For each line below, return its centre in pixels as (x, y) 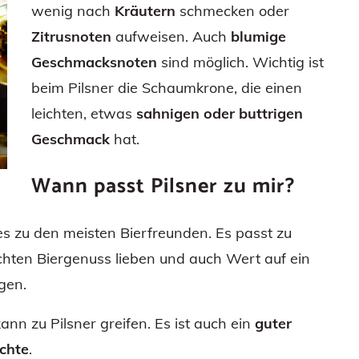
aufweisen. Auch (171, 36)
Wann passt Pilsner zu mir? (163, 186)
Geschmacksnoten (94, 62)
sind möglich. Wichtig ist (240, 62)
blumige (258, 36)
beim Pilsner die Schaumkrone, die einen (167, 87)
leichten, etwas (84, 113)
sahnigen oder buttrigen (220, 113)
